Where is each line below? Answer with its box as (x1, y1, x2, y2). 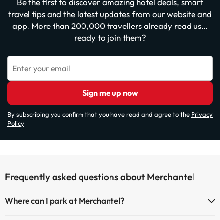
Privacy (191, 110, 213, 118)
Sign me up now (82, 88, 138, 98)
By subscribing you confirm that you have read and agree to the (7, 110, 191, 118)
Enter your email (12, 63, 70, 73)
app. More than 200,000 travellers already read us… (12, 21, 208, 31)
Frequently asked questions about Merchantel (5, 171, 194, 183)
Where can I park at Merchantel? (5, 195, 125, 206)
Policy (7, 119, 24, 127)
